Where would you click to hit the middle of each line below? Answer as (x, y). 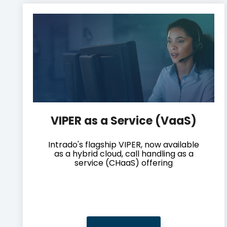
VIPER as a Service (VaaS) (124, 121)
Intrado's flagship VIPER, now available (124, 145)
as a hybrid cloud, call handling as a (124, 154)
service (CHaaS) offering (124, 163)
